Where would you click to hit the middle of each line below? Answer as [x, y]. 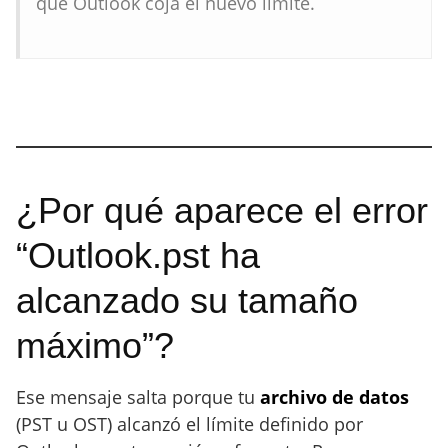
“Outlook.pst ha [138, 255]
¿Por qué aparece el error [222, 210]
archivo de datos [334, 397]
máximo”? [95, 345]
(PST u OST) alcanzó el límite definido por [189, 424]
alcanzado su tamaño [187, 300]
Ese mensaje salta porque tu [138, 397]
